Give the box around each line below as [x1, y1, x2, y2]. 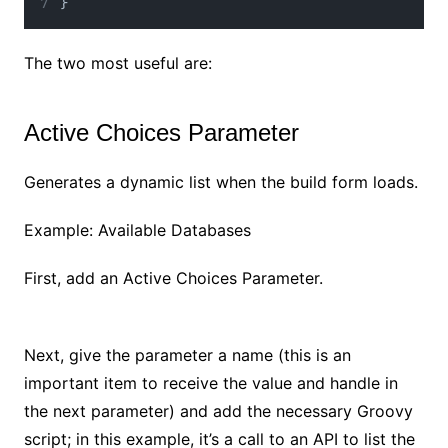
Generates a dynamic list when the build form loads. [23, 171, 418, 192]
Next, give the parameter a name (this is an [23, 344, 351, 365]
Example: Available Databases [23, 219, 251, 240]
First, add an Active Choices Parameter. [23, 267, 323, 288]
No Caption [180, 309, 268, 330]
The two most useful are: [23, 52, 212, 73]
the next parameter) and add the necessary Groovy [23, 400, 413, 421]
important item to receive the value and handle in [23, 372, 398, 393]
